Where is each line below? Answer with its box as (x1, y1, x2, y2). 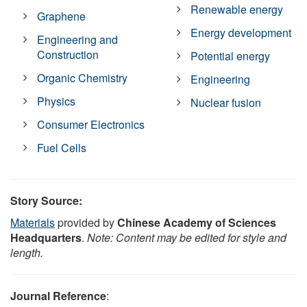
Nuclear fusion (191, 95, 262, 111)
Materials (10, 214, 55, 231)
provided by (55, 214, 117, 231)
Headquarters (10, 230, 82, 246)
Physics (37, 93, 76, 110)
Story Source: (10, 193, 82, 209)
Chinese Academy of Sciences (117, 214, 276, 231)
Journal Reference (10, 288, 106, 304)
